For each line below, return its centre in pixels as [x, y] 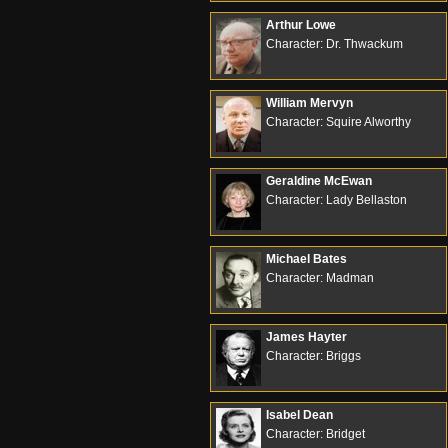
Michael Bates [306, 259]
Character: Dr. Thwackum [334, 44]
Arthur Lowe [301, 25]
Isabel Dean [299, 415]
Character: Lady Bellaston [336, 200]
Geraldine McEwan [319, 181]
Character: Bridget [315, 434]
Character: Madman [320, 278]
